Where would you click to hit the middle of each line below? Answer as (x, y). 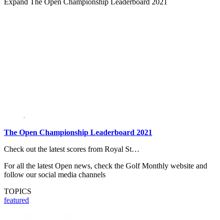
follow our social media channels (55, 175)
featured (16, 200)
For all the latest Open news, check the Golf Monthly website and (106, 166)
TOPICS (18, 192)
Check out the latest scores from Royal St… (72, 149)
